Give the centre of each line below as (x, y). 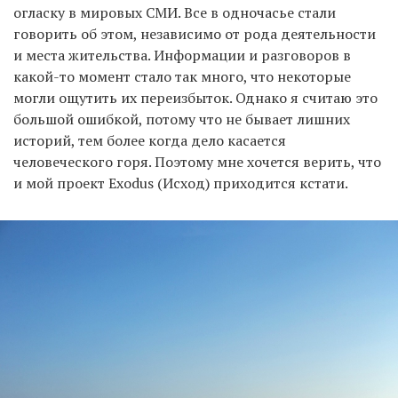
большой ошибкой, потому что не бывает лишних (182, 119)
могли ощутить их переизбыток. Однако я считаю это (195, 97)
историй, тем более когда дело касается (150, 140)
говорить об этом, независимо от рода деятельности (195, 33)
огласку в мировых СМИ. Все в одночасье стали (175, 12)
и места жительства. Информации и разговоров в (182, 55)
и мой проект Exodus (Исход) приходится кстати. (181, 183)
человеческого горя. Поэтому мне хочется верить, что (197, 161)
